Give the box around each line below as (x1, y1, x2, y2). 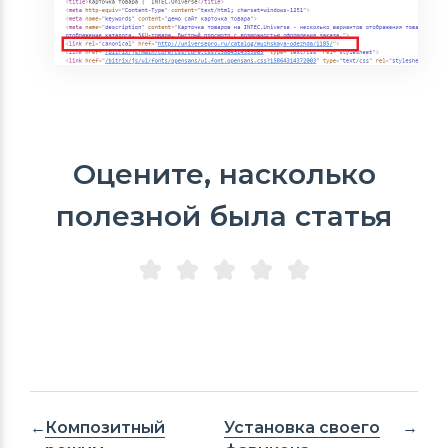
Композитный (45, 418, 165, 438)
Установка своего (224, 418, 381, 438)
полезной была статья (56, 199, 392, 234)
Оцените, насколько (72, 157, 376, 192)
